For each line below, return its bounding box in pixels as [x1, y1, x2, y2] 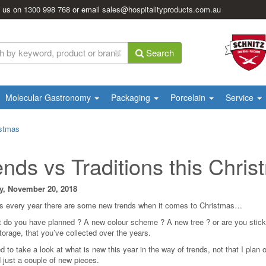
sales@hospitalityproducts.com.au [102, 4, 221, 15]
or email [72, 4, 103, 15]
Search [144, 46, 174, 59]
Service [226, 91, 256, 103]
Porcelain [170, 91, 208, 103]
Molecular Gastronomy [5, 91, 93, 103]
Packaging [111, 91, 153, 103]
